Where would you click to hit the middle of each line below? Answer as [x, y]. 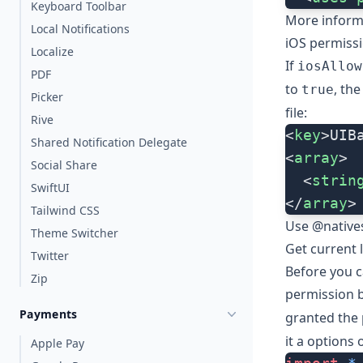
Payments [49, 314]
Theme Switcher [75, 233]
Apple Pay [58, 343]
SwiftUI [50, 188]
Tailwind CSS [65, 210]
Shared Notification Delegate [109, 142]
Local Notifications [80, 29]
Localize [52, 51]
